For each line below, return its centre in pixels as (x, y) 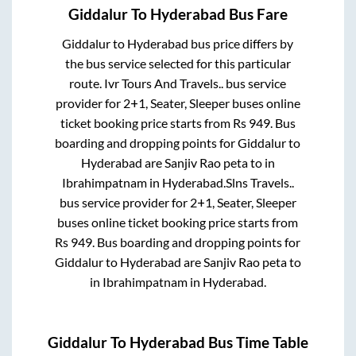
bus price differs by (241, 44)
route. (87, 83)
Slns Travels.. (259, 183)
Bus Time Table (257, 342)
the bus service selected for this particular (178, 64)
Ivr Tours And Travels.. (164, 83)
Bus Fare (257, 15)
